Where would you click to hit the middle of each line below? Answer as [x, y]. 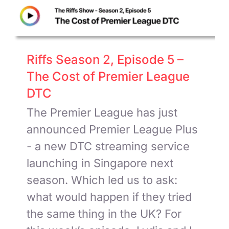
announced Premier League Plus [112, 129]
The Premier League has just [102, 112]
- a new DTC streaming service [108, 146]
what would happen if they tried [109, 197]
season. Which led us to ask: [102, 180]
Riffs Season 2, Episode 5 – [105, 59]
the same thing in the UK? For [104, 213]
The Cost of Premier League [108, 76]
